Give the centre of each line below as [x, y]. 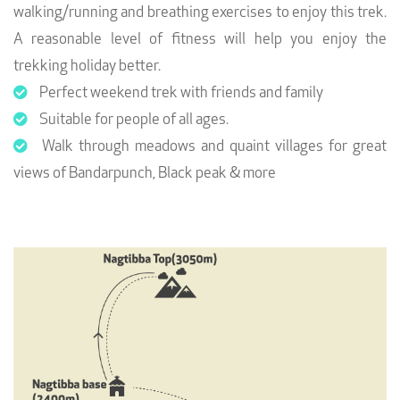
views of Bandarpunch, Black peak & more [145, 174]
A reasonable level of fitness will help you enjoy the [200, 40]
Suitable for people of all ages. [133, 121]
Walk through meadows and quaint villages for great [212, 147]
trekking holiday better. [87, 67]
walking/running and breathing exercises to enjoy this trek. [200, 13]
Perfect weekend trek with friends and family [180, 94]
